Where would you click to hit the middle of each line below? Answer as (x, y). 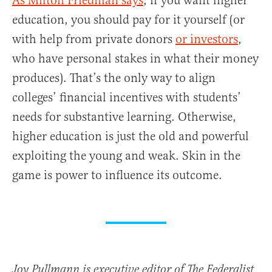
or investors (207, 39)
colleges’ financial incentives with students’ (127, 98)
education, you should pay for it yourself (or (128, 20)
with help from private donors (94, 39)
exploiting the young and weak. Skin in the (126, 156)
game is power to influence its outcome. (117, 175)
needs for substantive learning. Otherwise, (124, 117)
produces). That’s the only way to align (114, 78)
